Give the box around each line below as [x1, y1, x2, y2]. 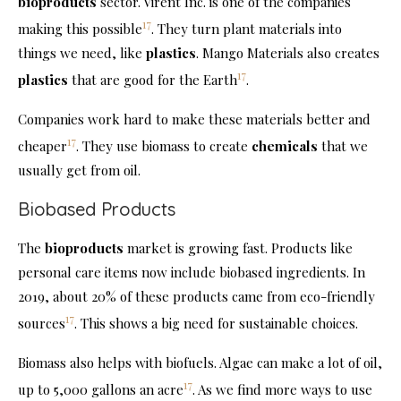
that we [318, 136, 368, 155]
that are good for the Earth [68, 70, 237, 89]
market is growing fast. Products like [124, 238, 353, 257]
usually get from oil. [18, 160, 141, 179]
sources [18, 313, 65, 332]
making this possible [18, 19, 142, 38]
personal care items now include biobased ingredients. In [18, 262, 365, 281]
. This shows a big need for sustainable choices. [74, 313, 358, 332]
